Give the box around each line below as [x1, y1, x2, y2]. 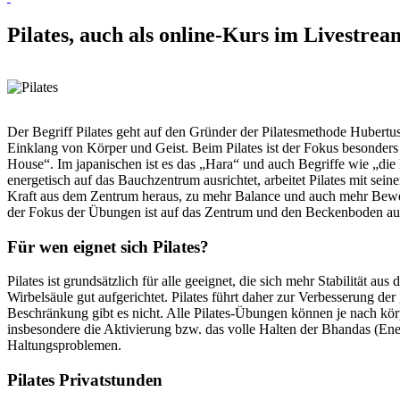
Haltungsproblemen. [7, 337, 121, 354]
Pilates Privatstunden [7, 370, 162, 389]
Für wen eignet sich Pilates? [7, 237, 209, 256]
